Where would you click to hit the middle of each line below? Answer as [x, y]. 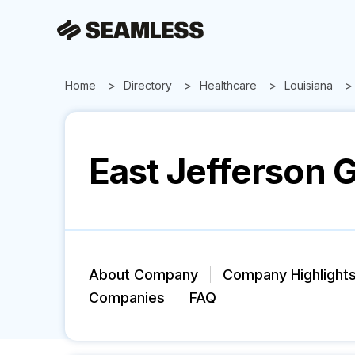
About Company [143, 274]
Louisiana [309, 85]
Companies [127, 297]
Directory [148, 85]
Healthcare [228, 85]
